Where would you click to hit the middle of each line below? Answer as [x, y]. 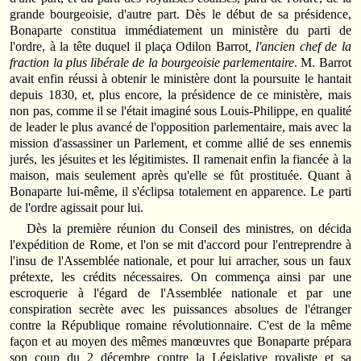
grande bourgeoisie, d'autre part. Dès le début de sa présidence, [180, 15]
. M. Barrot [323, 63]
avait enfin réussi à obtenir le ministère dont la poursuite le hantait [180, 79]
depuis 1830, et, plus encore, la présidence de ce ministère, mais [180, 95]
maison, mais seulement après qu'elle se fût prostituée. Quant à [180, 176]
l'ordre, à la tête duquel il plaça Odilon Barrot [129, 47]
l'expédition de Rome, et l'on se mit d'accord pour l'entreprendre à [180, 244]
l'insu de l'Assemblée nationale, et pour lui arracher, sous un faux [180, 260]
